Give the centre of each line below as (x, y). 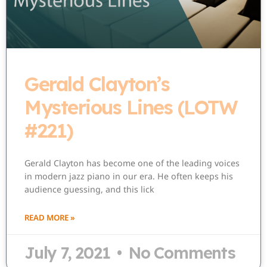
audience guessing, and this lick (89, 189)
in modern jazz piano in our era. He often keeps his (129, 176)
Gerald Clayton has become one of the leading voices (132, 163)
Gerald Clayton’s (97, 83)
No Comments (180, 252)
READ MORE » (50, 217)
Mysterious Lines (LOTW (131, 107)
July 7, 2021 (69, 252)
